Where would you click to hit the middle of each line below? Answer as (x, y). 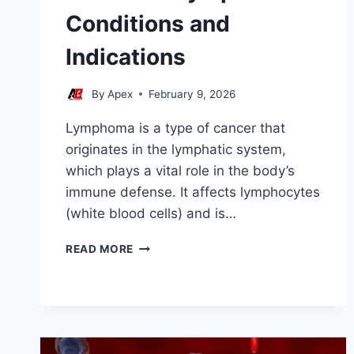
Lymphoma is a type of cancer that (175, 128)
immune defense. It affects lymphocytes (193, 192)
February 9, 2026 (192, 94)
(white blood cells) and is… (151, 213)
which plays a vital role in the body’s (180, 170)
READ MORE (100, 249)
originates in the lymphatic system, (176, 149)
